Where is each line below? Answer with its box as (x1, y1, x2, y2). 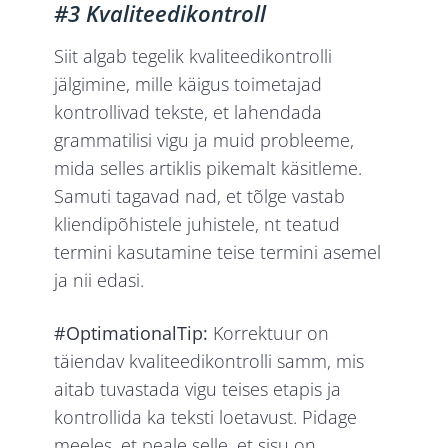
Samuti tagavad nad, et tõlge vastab (54, 184, 346, 209)
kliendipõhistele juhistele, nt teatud (54, 212, 341, 237)
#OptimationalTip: (54, 321, 214, 346)
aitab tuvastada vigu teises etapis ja (54, 377, 342, 402)
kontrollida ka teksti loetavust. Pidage (54, 405, 358, 430)
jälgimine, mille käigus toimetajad (54, 72, 323, 97)
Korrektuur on (213, 321, 330, 346)
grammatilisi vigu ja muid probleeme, (54, 128, 355, 153)
